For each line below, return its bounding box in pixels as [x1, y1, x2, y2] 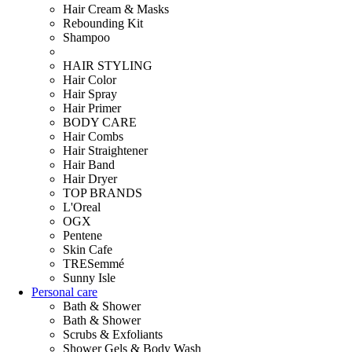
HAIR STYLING [63, 59, 152, 73]
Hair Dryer [63, 172, 117, 186]
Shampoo [63, 31, 110, 45]
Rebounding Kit [63, 16, 143, 31]
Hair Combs [63, 130, 123, 144]
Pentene [63, 229, 102, 243]
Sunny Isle [63, 271, 115, 285]
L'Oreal [63, 200, 101, 214]
